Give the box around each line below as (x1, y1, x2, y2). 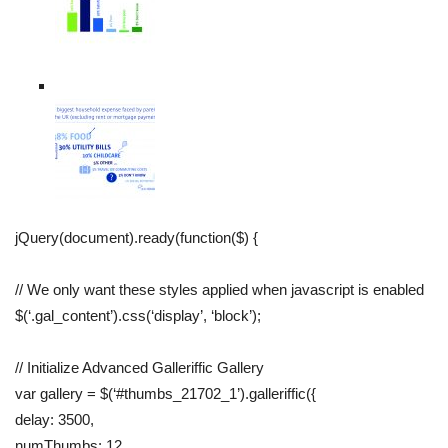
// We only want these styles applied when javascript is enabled (15, 281, 424, 299)
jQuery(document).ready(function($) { (15, 229, 258, 247)
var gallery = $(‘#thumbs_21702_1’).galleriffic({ (15, 385, 316, 403)
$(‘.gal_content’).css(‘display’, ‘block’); (15, 307, 261, 325)
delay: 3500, (15, 411, 94, 429)
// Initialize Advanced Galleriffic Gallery (15, 359, 264, 377)
